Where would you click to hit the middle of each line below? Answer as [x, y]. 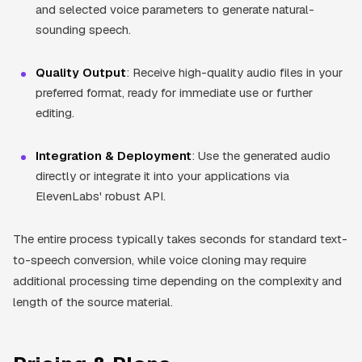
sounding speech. [83, 29]
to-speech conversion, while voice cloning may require [160, 259]
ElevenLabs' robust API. [101, 196]
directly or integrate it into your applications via [162, 175]
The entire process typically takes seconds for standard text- [180, 238]
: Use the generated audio [261, 155]
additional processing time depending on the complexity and [177, 280]
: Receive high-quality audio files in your [234, 72]
